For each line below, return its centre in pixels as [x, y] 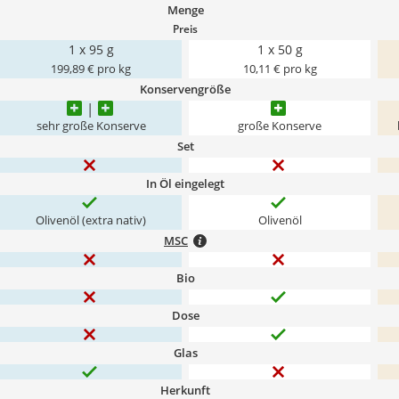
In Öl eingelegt [185, 183]
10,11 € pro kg [280, 69]
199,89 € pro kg [91, 69]
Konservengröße [185, 89]
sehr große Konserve [91, 126]
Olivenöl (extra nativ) [91, 220]
